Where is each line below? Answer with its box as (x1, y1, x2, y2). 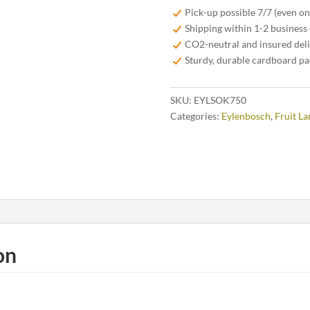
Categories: (170, 110, 221, 122)
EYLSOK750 (193, 94, 246, 106)
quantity (169, 34, 206, 46)
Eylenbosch (221, 110, 271, 122)
